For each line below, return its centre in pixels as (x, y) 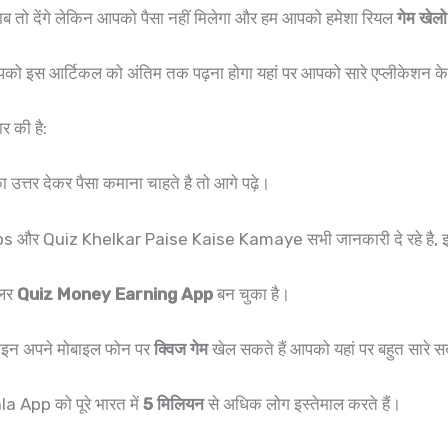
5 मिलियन (175, 404)
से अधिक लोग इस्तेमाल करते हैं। (304, 404)
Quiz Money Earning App (115, 293)
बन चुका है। (251, 293)
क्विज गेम (181, 348)
